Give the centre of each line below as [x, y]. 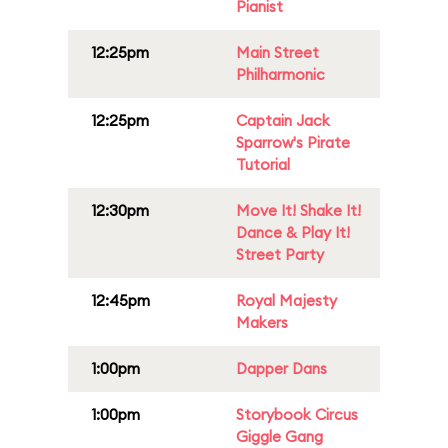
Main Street [277, 52]
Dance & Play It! [293, 232]
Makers [262, 322]
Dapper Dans [281, 368]
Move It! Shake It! [298, 210]
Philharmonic [280, 74]
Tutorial [263, 164]
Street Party [280, 254]
